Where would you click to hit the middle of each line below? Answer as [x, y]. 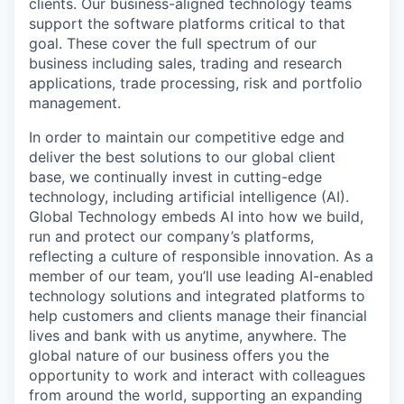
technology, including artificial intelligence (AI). [189, 197]
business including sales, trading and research [185, 63]
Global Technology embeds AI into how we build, [196, 216]
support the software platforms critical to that [187, 23]
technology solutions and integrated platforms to [197, 296]
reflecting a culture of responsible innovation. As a [201, 256]
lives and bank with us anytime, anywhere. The [188, 335]
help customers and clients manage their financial [198, 316]
